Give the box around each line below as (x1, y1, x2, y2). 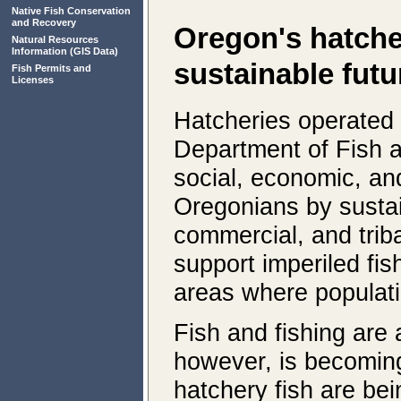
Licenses (12, 74, 54, 85)
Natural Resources (12, 34, 98, 45)
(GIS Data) (67, 46, 118, 56)
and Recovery (12, 17, 76, 28)
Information (12, 46, 67, 56)
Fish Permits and (12, 63, 91, 73)
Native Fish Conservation (12, 5, 131, 16)
